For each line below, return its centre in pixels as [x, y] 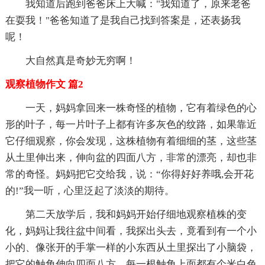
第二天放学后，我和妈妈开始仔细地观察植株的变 [136, 214]
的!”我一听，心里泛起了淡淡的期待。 [90, 190]
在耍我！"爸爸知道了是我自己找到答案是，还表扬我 [123, 20]
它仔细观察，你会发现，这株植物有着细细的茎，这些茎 [131, 141]
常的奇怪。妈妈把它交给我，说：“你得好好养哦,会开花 [129, 174]
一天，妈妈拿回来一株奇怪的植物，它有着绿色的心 [141, 108]
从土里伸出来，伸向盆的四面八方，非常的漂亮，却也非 [131, 157]
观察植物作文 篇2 [44, 84]
